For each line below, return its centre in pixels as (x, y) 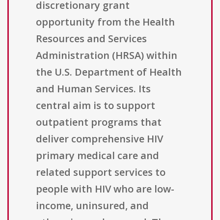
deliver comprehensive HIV (99, 139)
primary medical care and (97, 156)
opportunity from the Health (105, 22)
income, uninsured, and (92, 206)
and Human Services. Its (93, 89)
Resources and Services (91, 39)
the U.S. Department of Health (109, 72)
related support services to (101, 172)
